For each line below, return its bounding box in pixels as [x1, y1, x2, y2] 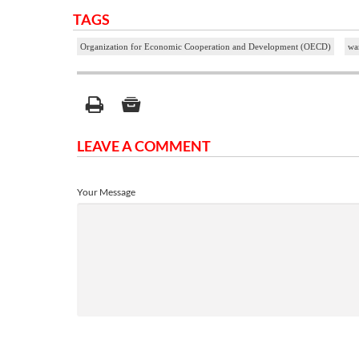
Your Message [77, 186, 135, 198]
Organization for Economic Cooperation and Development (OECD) [80, 42, 331, 51]
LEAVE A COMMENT [77, 137, 211, 155]
